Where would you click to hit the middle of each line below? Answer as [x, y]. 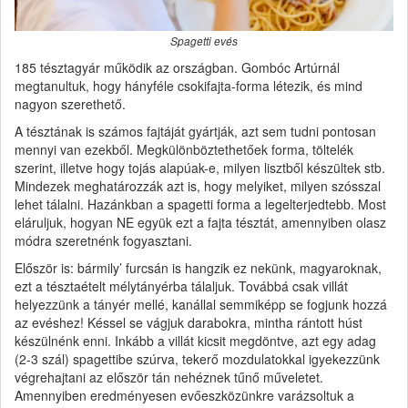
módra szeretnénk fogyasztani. [103, 240]
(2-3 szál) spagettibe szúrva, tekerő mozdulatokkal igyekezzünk [197, 358]
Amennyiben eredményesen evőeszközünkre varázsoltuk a [184, 395]
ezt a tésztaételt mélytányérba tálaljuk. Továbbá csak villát [181, 286]
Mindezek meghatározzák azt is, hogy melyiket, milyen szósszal [198, 185]
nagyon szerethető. [70, 103]
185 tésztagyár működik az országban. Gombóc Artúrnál [177, 67]
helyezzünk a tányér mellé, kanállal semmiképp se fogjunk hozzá [201, 304]
